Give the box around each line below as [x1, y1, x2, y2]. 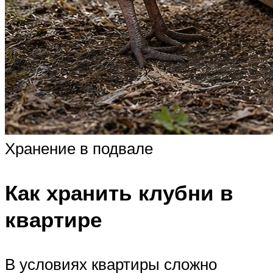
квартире [5, 206, 102, 233]
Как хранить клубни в [5, 179, 233, 207]
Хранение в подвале [5, 138, 153, 158]
